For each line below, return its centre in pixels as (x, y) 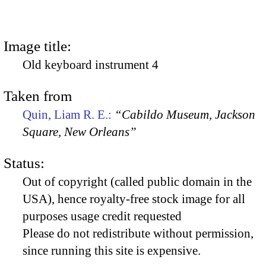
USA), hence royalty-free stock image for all (134, 199)
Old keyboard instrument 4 (91, 64)
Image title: (37, 46)
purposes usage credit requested (102, 216)
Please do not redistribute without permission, (138, 234)
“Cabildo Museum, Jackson (185, 114)
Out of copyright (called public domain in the (137, 182)
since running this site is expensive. (112, 251)
